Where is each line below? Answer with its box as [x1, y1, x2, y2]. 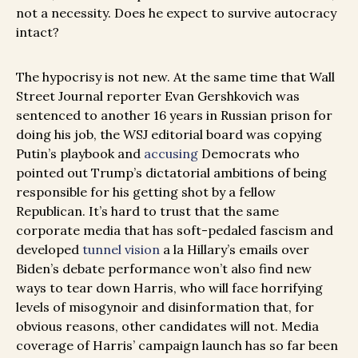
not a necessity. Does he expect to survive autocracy [16, 5, 336, 22]
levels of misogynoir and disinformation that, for [16, 299, 314, 316]
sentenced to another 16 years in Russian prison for [16, 107, 332, 124]
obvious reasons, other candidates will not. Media [16, 318, 319, 335]
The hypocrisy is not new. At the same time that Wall [16, 69, 335, 86]
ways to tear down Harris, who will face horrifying [16, 280, 323, 296]
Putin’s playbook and [16, 145, 144, 162]
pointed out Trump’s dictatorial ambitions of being [16, 165, 327, 181]
